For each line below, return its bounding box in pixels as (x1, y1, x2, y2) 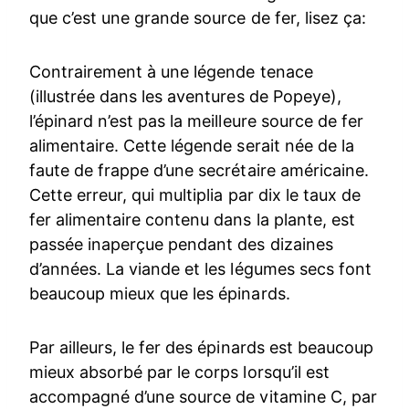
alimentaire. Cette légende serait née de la (29, 135, 354, 155)
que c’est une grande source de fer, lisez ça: (29, 7, 366, 27)
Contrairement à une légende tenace (29, 61, 313, 81)
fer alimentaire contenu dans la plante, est (29, 209, 355, 229)
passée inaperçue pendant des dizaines (29, 234, 333, 254)
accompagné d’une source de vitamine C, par (29, 386, 377, 406)
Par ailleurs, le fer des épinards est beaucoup (29, 337, 373, 357)
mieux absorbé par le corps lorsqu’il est (29, 362, 330, 382)
